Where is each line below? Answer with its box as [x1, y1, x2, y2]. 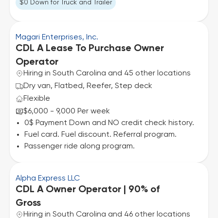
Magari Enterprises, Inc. [16, 34, 98, 41]
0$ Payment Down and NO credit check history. [24, 119, 194, 127]
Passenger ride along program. [24, 143, 135, 150]
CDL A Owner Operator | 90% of [16, 185, 160, 195]
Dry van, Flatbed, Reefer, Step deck [23, 82, 152, 90]
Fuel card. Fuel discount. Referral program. [24, 131, 177, 139]
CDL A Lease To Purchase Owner [16, 44, 164, 54]
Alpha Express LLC [16, 175, 80, 182]
